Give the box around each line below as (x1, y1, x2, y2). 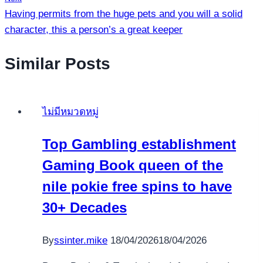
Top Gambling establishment (42, 136, 236, 152)
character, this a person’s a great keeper (5, 24, 183, 36)
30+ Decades (42, 199, 127, 215)
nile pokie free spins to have (42, 178, 232, 194)
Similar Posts (5, 54, 110, 73)
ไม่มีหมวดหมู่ (42, 106, 99, 117)
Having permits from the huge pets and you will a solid (5, 8, 242, 20)
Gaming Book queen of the (42, 157, 223, 173)
